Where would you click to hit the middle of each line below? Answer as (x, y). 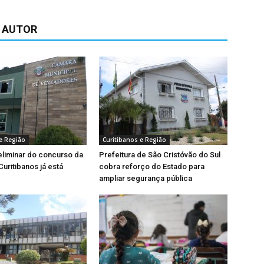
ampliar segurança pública (146, 178)
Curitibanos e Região (134, 140)
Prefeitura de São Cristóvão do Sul (160, 155)
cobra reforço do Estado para (152, 166)
